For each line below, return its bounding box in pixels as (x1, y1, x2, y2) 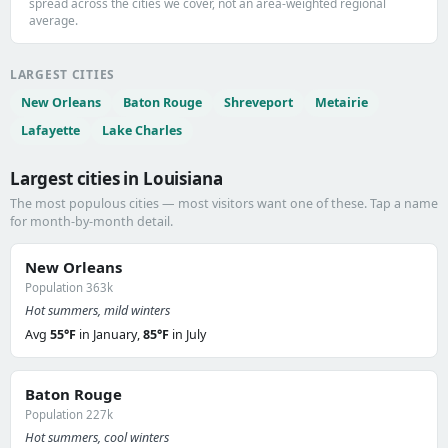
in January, (76, 326, 143, 343)
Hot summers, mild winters (25, 302, 170, 319)
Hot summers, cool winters (25, 429, 169, 446)
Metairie (315, 94, 368, 111)
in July (169, 326, 206, 343)
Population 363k (25, 280, 113, 295)
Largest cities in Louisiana (10, 167, 223, 190)
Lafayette (21, 122, 80, 139)
